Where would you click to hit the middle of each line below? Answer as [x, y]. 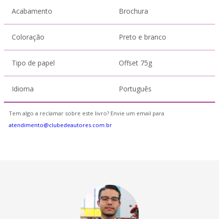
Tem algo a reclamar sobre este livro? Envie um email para [87, 113]
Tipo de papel [33, 63]
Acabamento [32, 11]
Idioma [23, 89]
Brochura [133, 11]
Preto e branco [142, 37]
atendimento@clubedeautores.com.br [60, 125]
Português [135, 89]
